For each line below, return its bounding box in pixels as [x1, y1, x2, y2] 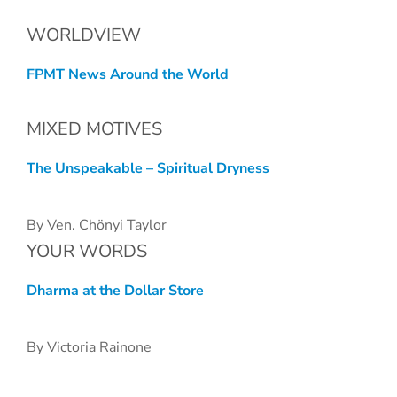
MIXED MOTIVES [27, 117, 162, 141]
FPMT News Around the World [27, 65, 229, 84]
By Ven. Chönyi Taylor [27, 215, 167, 235]
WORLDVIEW [27, 23, 141, 47]
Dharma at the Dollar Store [27, 281, 204, 300]
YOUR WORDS [27, 239, 147, 263]
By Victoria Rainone [27, 338, 152, 357]
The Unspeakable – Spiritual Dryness [27, 159, 269, 178]
